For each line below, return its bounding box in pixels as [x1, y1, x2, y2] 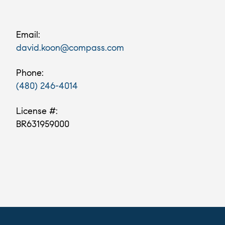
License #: [16, 105, 58, 117]
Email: [16, 29, 40, 40]
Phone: [16, 67, 44, 78]
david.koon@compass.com [16, 42, 124, 53]
